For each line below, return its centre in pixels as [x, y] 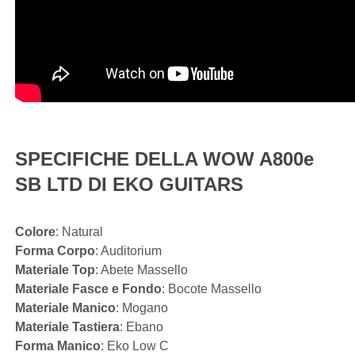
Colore [35, 232]
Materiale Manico [65, 308]
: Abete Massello [141, 270]
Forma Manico [58, 346]
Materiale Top [55, 270]
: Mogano [142, 308]
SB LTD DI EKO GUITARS [129, 184]
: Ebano [141, 327]
